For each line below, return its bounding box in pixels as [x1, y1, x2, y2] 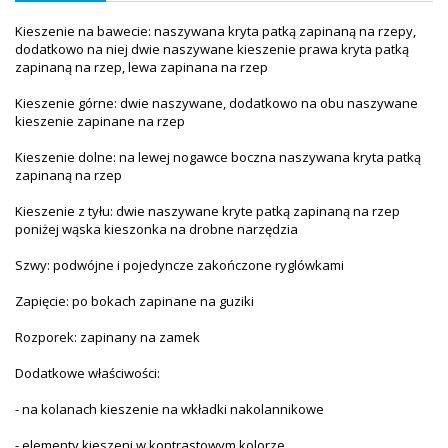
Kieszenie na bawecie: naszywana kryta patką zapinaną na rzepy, [15, 22, 416, 41]
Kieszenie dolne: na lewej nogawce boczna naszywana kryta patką [15, 148, 421, 167]
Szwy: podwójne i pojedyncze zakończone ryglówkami [15, 256, 344, 275]
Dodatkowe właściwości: [15, 364, 160, 383]
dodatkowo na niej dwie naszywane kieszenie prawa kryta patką [15, 40, 409, 59]
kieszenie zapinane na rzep [15, 112, 185, 131]
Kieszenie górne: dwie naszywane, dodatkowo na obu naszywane [15, 94, 418, 113]
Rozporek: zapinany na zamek [15, 328, 200, 347]
